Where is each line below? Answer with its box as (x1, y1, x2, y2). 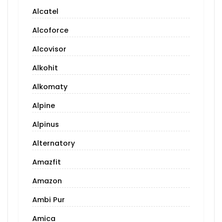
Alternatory (32, 138, 75, 149)
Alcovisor (32, 44, 66, 55)
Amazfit (32, 157, 61, 167)
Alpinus (32, 119, 59, 130)
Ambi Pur (32, 195, 65, 205)
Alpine (32, 101, 55, 111)
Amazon (32, 176, 62, 186)
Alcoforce (32, 25, 68, 36)
